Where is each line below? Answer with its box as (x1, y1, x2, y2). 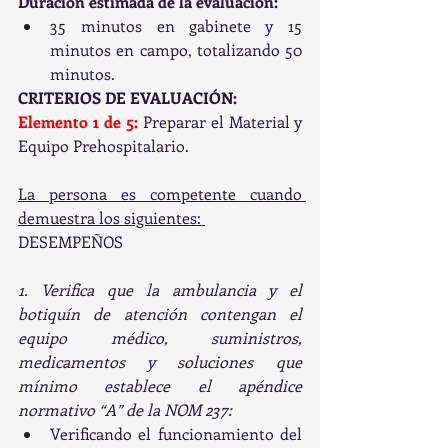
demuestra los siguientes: (18, 207, 205, 229)
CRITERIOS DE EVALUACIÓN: (18, 87, 237, 109)
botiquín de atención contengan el (18, 303, 302, 325)
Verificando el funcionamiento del (50, 423, 302, 445)
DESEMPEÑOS (18, 231, 123, 253)
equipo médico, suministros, (18, 327, 302, 349)
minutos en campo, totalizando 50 (50, 39, 302, 61)
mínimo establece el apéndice (18, 375, 302, 397)
